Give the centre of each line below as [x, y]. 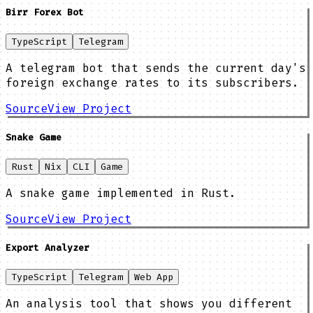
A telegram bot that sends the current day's [156, 68]
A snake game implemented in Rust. [121, 194]
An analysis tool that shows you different [149, 304]
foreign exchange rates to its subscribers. [152, 82]
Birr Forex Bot [45, 12]
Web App [154, 277]
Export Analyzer [48, 248]
